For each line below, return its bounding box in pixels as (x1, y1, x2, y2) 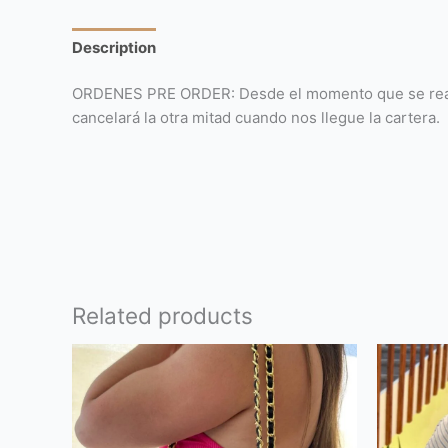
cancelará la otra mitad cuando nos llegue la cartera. (72, 108, 440, 128)
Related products (72, 302, 253, 330)
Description (72, 37, 156, 57)
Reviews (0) (175, 37, 262, 57)
